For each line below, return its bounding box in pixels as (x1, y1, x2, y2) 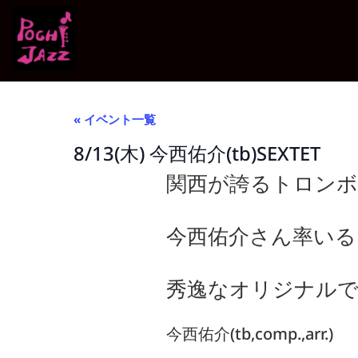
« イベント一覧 (74, 111, 156, 127)
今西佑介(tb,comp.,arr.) (166, 323, 333, 344)
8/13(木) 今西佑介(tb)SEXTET (74, 141, 320, 166)
